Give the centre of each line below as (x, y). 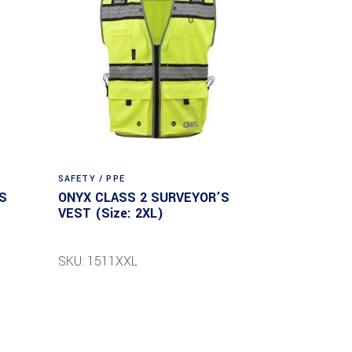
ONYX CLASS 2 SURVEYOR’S (143, 197)
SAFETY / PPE (91, 178)
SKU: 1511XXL (97, 261)
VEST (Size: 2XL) (110, 213)
